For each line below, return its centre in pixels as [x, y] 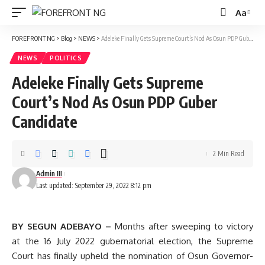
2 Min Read [229, 153]
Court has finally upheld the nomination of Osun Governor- [132, 256]
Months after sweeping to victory [182, 226]
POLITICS [66, 58]
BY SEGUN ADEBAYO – [62, 226]
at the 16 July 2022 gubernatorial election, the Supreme [132, 241]
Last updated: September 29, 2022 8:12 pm [93, 185]
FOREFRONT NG [33, 38]
